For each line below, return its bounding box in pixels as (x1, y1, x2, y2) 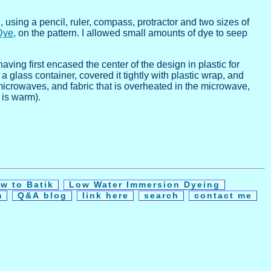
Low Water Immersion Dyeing (65, 180, 224, 190)
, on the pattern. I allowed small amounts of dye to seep (13, 28, 247, 39)
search (140, 191, 183, 201)
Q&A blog (14, 191, 71, 201)
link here (79, 191, 132, 201)
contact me (191, 191, 256, 201)
